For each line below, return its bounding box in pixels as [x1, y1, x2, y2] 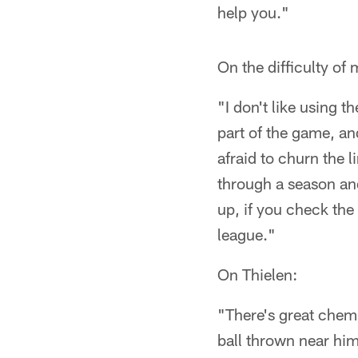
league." [217, 225, 276, 244]
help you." [217, 2, 289, 22]
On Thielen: [217, 265, 297, 284]
